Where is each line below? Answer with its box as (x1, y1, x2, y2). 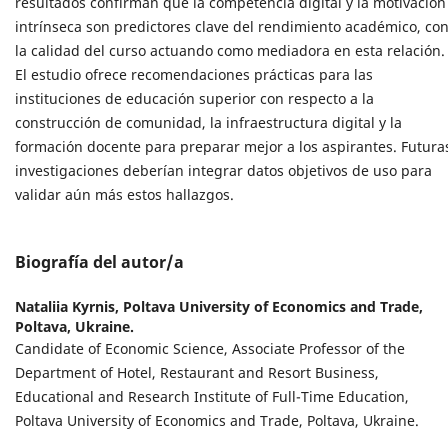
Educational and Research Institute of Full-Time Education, (15, 386, 409, 406)
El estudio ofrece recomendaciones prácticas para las (15, 64, 373, 84)
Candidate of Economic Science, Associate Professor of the (15, 338, 405, 358)
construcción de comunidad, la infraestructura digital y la (15, 112, 402, 132)
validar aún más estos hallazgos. (15, 184, 234, 204)
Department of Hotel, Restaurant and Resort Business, (15, 362, 379, 382)
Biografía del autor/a (15, 250, 184, 273)
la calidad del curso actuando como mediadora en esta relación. (15, 40, 445, 60)
